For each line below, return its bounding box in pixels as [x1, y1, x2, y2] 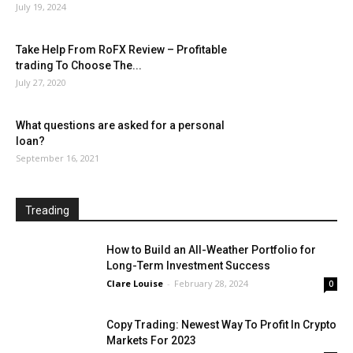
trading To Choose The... [16, 59, 142, 72]
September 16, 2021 [16, 152, 99, 165]
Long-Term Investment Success [106, 259, 270, 273]
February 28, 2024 [174, 277, 248, 290]
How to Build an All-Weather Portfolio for [106, 243, 316, 257]
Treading [25, 204, 69, 217]
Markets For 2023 [106, 334, 196, 347]
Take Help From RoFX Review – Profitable [16, 43, 227, 57]
